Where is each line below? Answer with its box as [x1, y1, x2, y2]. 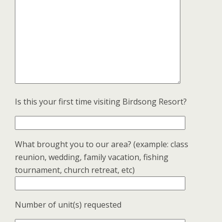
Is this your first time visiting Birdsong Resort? [15, 96, 187, 107]
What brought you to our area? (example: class [15, 139, 188, 150]
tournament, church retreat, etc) [15, 165, 135, 175]
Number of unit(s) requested [15, 199, 121, 210]
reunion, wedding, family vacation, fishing [15, 152, 168, 163]
